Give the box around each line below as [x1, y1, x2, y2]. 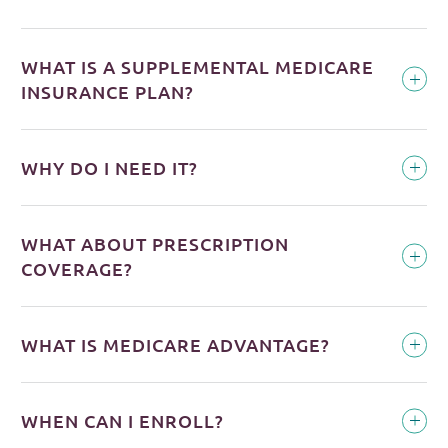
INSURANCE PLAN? [20, 80, 194, 104]
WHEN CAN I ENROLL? [20, 409, 224, 433]
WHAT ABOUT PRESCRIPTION [20, 232, 289, 256]
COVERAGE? [20, 257, 133, 281]
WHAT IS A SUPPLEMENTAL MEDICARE [20, 55, 374, 79]
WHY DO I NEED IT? [20, 156, 198, 180]
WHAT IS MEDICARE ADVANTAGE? [20, 333, 330, 357]
